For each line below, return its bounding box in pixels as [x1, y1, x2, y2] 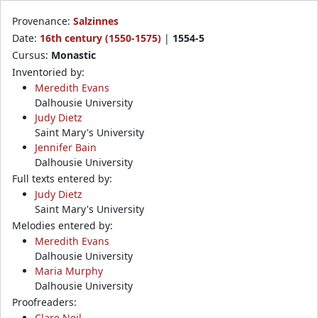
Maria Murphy [35, 263, 103, 278]
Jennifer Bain [35, 140, 97, 154]
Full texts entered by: [12, 171, 112, 185]
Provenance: [12, 13, 73, 28]
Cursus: [12, 48, 51, 62]
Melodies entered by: [12, 218, 113, 232]
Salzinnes [73, 13, 119, 28]
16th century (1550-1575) [40, 31, 161, 45]
